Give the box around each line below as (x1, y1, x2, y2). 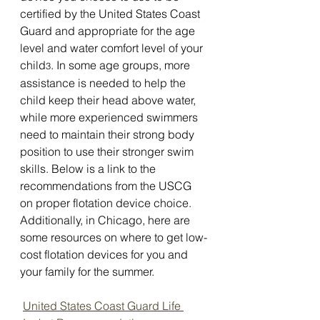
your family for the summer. (20, 264, 154, 279)
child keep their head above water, (20, 93, 199, 107)
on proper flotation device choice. (20, 196, 194, 210)
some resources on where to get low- (20, 230, 207, 244)
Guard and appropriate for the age (20, 24, 198, 38)
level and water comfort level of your (20, 41, 206, 55)
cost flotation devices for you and (20, 247, 191, 261)
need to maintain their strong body (20, 127, 197, 141)
